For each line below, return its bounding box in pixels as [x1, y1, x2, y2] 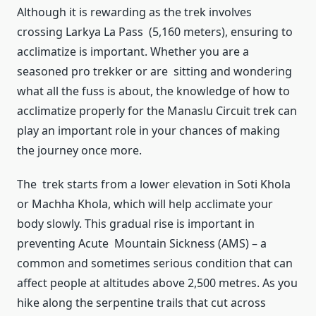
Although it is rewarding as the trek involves [17, 4, 252, 20]
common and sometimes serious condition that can [17, 255, 293, 272]
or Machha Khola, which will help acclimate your [17, 196, 273, 212]
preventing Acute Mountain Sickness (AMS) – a [17, 236, 267, 252]
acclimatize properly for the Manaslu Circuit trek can [17, 103, 297, 119]
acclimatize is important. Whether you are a [17, 44, 249, 60]
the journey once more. [17, 142, 142, 159]
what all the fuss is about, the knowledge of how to [17, 83, 290, 99]
